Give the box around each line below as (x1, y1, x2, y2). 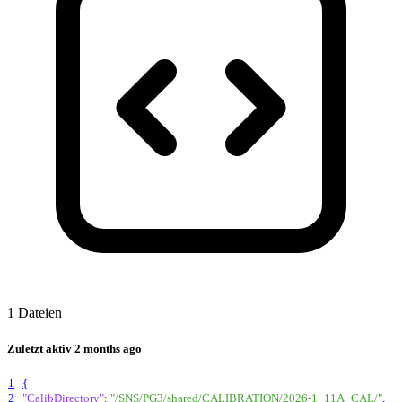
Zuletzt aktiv (7, 341, 74, 355)
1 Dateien (7, 305, 62, 321)
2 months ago (74, 341, 142, 355)
